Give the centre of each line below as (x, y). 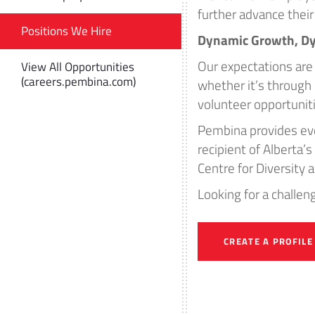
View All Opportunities (78, 67)
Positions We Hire (66, 31)
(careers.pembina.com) (78, 82)
